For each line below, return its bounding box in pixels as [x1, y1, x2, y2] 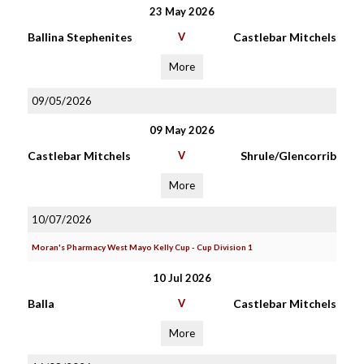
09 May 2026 [149, 123, 214, 136]
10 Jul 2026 [152, 271, 211, 284]
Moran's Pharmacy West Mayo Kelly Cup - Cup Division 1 [31, 242, 253, 252]
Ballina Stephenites [27, 30, 132, 44]
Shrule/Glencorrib [240, 149, 336, 162]
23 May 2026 [149, 5, 214, 18]
